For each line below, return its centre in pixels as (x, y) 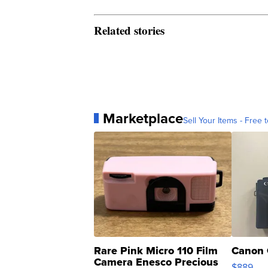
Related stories (129, 30)
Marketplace (143, 118)
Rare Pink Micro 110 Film (156, 250)
